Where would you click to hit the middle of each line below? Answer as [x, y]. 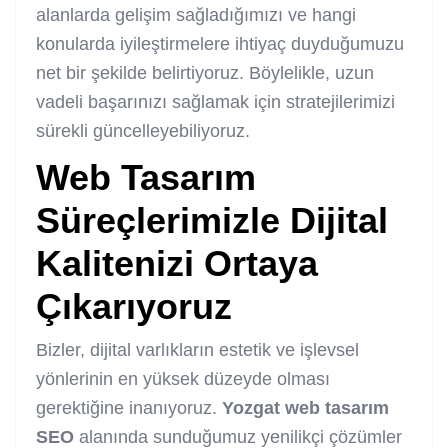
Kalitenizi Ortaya [177, 263]
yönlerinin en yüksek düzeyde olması [183, 378]
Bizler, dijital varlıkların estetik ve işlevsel [197, 349]
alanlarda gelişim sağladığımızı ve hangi [196, 14]
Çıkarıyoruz [134, 306]
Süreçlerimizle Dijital [212, 220]
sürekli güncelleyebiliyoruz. [143, 130]
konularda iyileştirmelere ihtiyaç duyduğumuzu [220, 43]
